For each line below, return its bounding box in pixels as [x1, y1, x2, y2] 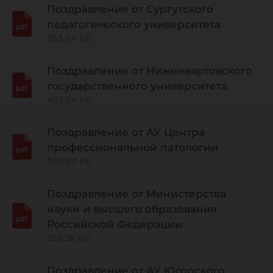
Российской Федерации [47, 218, 182, 230]
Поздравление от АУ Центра [47, 126, 205, 138]
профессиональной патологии [47, 141, 218, 154]
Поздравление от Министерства [47, 188, 226, 200]
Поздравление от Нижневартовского [47, 65, 252, 77]
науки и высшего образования [47, 203, 217, 215]
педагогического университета [47, 18, 221, 30]
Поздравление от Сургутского [47, 3, 213, 15]
